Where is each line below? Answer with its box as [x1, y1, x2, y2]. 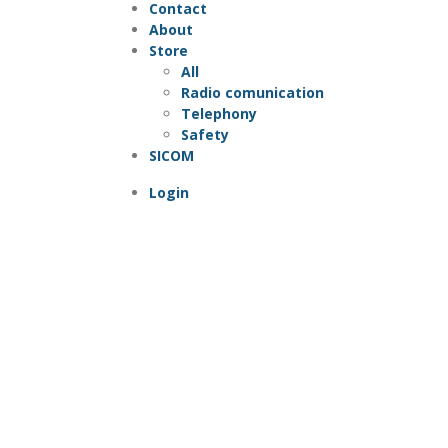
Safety [181, 124, 229, 144]
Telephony [181, 103, 257, 123]
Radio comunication [181, 82, 324, 102]
